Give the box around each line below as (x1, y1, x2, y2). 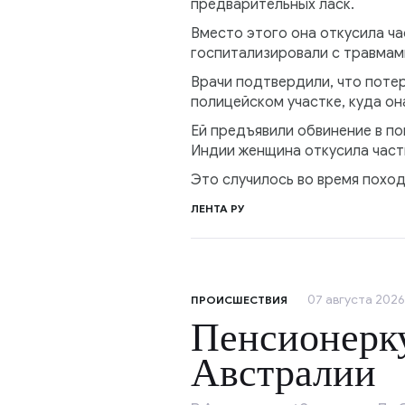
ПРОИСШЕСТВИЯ (190, 293, 287, 307)
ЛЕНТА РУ (190, 202, 245, 216)
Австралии (190, 351, 376, 396)
